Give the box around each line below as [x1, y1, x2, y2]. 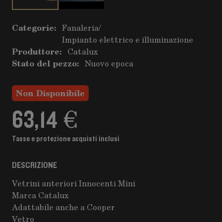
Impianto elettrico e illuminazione [62, 34, 193, 45]
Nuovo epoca [85, 57, 133, 69]
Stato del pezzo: [12, 57, 79, 69]
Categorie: [12, 21, 56, 34]
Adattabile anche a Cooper [12, 201, 115, 213]
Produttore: [12, 45, 61, 57]
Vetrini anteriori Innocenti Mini [12, 177, 135, 189]
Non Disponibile [16, 87, 85, 99]
